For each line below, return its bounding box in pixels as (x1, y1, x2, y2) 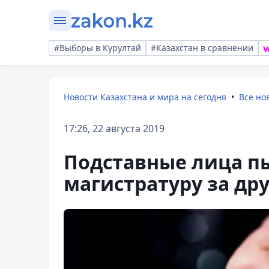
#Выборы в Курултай (54, 42, 141, 53)
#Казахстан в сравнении (151, 42, 253, 53)
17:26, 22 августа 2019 (64, 122, 165, 135)
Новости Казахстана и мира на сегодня (64, 91, 226, 103)
